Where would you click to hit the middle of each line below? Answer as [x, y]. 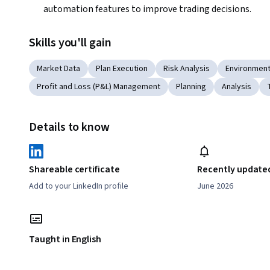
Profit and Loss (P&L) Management [99, 87]
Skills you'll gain [70, 43]
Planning [191, 87]
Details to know [70, 127]
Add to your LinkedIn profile [79, 187]
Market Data [58, 69]
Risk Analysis [187, 69]
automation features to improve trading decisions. [147, 9]
